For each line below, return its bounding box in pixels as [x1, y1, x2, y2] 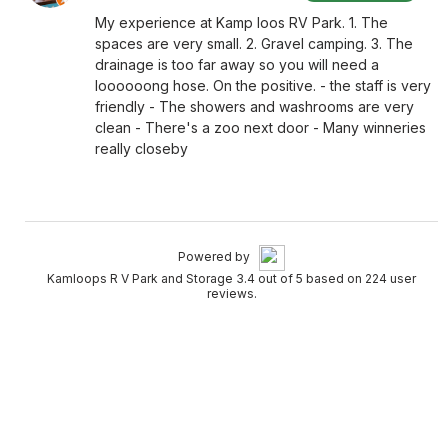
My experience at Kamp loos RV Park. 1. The [95, 14, 388, 31]
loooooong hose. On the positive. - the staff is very [95, 77, 431, 94]
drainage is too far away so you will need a [95, 56, 379, 73]
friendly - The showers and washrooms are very [95, 98, 414, 115]
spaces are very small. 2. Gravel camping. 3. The [95, 35, 413, 52]
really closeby [95, 140, 188, 157]
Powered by [178, 249, 259, 265]
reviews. [206, 286, 257, 301]
